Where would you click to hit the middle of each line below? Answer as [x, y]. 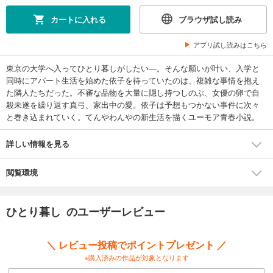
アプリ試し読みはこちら [230, 45]
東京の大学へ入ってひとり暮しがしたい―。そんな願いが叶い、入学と [133, 68]
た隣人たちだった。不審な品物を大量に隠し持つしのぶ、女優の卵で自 [133, 93]
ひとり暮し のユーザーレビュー [86, 212]
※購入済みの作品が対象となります [136, 257]
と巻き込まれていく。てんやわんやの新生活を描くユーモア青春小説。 [133, 117]
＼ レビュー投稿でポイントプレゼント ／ [136, 245]
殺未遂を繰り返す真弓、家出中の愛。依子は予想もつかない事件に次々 [133, 105]
